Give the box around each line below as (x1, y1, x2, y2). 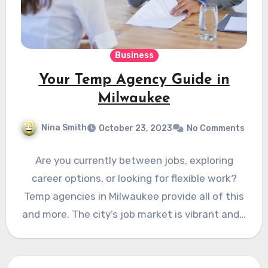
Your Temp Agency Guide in (38, 73, 230, 88)
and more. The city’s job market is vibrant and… (22, 208, 246, 221)
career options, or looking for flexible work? (31, 172, 237, 185)
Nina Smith (41, 123, 87, 133)
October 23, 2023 (99, 123, 172, 134)
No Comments (187, 123, 245, 134)
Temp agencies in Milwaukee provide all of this (24, 190, 244, 203)
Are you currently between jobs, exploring (35, 154, 233, 167)
